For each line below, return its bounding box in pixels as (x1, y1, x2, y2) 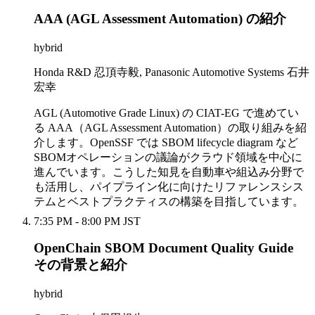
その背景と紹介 (34, 257, 127, 273)
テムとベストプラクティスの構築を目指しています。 (34, 195, 304, 207)
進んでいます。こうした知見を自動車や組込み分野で (34, 165, 304, 178)
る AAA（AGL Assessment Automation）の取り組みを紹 (34, 121, 307, 134)
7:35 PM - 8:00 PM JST (34, 214, 141, 227)
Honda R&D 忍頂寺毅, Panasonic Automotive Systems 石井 (34, 65, 309, 78)
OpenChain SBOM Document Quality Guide (34, 240, 293, 256)
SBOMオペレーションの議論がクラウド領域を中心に (34, 150, 302, 163)
